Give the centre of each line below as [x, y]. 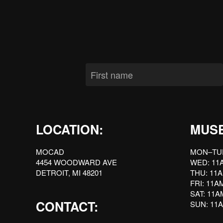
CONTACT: [67, 206]
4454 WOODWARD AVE [76, 162]
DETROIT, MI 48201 [69, 172]
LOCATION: [69, 129]
